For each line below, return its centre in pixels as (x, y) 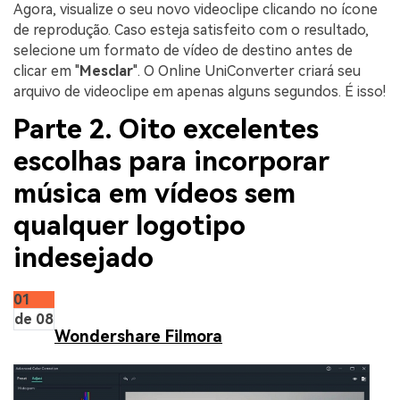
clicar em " (46, 71)
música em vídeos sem (154, 194)
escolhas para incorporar (171, 162)
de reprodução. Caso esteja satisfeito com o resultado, (191, 30)
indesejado (83, 258)
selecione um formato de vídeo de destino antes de (183, 51)
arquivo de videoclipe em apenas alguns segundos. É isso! (200, 92)
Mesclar (106, 71)
